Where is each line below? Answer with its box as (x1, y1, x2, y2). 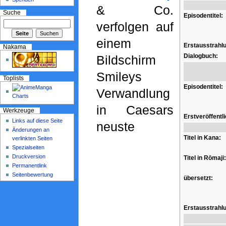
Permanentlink (12, 162, 47, 168)
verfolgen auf (96, 19, 174, 34)
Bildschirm (96, 52, 156, 67)
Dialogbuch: (183, 52, 218, 60)
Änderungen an (12, 126, 50, 133)
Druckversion (12, 153, 46, 159)
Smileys (96, 69, 142, 84)
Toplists (3, 75, 24, 81)
